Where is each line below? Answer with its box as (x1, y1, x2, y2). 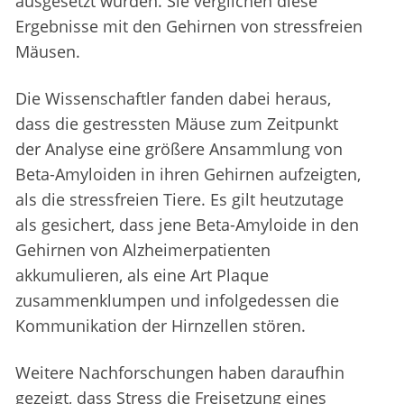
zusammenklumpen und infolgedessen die (15, 289, 339, 312)
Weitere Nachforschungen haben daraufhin (15, 362, 344, 384)
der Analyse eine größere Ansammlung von (15, 138, 343, 161)
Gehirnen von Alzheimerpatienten (15, 239, 271, 262)
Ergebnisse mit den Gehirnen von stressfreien (15, 15, 363, 38)
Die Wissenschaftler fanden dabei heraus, (15, 87, 331, 110)
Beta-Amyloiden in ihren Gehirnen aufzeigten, (15, 163, 361, 186)
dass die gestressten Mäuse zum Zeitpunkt (15, 113, 338, 135)
